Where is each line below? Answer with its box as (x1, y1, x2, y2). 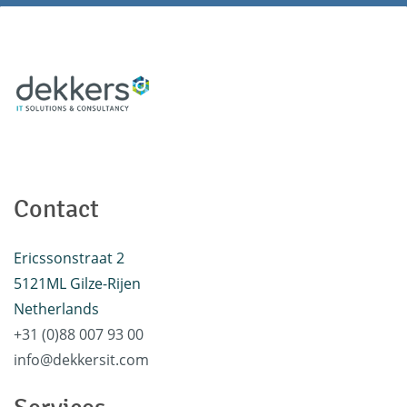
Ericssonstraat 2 (14, 248, 128, 269)
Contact (14, 194, 99, 225)
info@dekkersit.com (14, 350, 149, 371)
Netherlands (14, 299, 99, 320)
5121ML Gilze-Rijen (14, 273, 141, 294)
